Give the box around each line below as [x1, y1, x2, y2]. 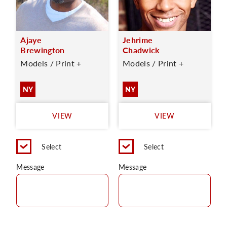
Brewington [20, 44, 65, 56]
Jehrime [123, 34, 153, 46]
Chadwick [123, 44, 160, 56]
